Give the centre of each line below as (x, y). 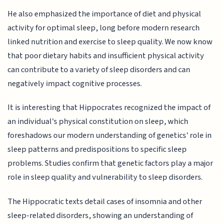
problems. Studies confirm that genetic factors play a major (111, 164)
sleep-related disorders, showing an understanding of (101, 215)
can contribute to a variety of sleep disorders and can (99, 69)
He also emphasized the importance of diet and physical (105, 14)
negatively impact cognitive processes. (75, 83)
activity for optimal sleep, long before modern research (104, 28)
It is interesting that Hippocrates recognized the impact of (109, 108)
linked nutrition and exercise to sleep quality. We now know (110, 42)
